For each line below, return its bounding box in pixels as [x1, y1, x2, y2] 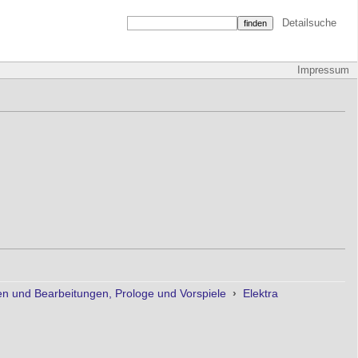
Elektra [243, 287, 278, 300]
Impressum [297, 65, 349, 76]
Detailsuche [281, 17, 336, 29]
